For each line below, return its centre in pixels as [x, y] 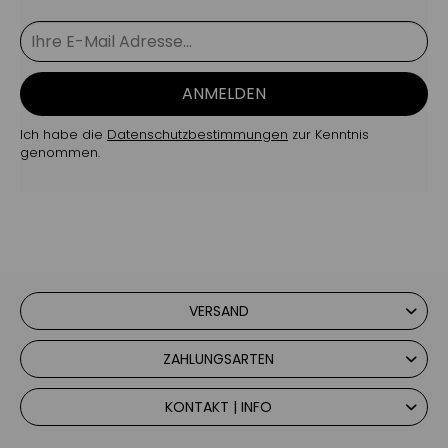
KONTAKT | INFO [218, 406]
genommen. [60, 152]
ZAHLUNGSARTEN [218, 358]
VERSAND [218, 310]
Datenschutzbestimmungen [197, 134]
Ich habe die [63, 134]
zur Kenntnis [328, 134]
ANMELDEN [224, 93]
